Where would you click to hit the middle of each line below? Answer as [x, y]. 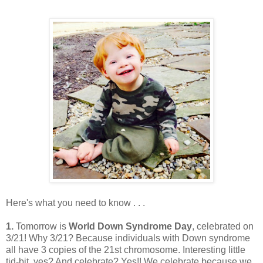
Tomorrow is [41, 227]
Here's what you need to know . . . [75, 203]
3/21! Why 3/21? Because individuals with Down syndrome [128, 238]
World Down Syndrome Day [130, 227]
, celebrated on [223, 227]
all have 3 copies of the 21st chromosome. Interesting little [126, 250]
